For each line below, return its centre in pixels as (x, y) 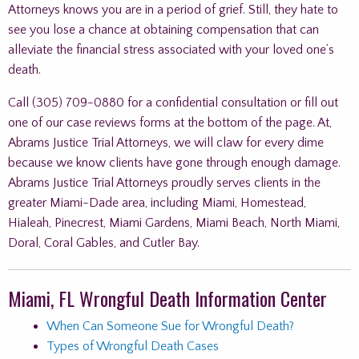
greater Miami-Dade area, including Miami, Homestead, (157, 203)
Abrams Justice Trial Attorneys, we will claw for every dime (166, 143)
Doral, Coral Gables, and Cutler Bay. (104, 243)
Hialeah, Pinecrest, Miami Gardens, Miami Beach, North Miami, (174, 223)
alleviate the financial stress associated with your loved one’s (171, 50)
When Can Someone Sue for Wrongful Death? (170, 326)
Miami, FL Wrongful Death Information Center (167, 298)
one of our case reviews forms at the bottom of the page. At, (170, 123)
